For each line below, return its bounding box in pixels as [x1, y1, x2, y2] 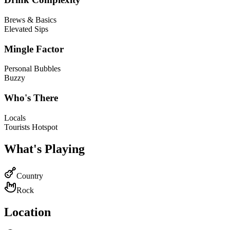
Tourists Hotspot [4, 122, 57, 131]
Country [16, 171, 43, 180]
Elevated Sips [4, 24, 48, 33]
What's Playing [4, 142, 85, 156]
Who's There [4, 92, 58, 104]
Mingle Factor [4, 43, 64, 54]
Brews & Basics [4, 15, 56, 24]
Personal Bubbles [4, 64, 61, 73]
